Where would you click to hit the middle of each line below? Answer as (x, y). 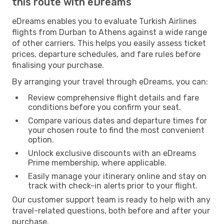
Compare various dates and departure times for (117, 120)
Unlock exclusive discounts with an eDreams (112, 153)
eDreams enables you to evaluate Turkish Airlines (104, 21)
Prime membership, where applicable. (97, 162)
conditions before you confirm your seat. (104, 107)
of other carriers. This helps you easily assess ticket (109, 43)
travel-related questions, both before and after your (111, 210)
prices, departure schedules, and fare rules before (106, 54)
